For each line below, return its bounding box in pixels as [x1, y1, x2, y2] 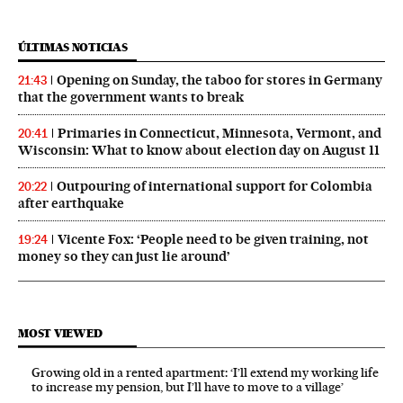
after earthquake [18, 194, 124, 211]
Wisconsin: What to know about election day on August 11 [18, 141, 380, 158]
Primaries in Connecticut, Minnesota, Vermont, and [58, 124, 381, 141]
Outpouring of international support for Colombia [57, 177, 372, 194]
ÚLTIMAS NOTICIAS [18, 40, 128, 54]
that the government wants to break [18, 88, 244, 105]
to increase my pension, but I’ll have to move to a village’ [31, 379, 344, 394]
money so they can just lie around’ [18, 247, 230, 264]
